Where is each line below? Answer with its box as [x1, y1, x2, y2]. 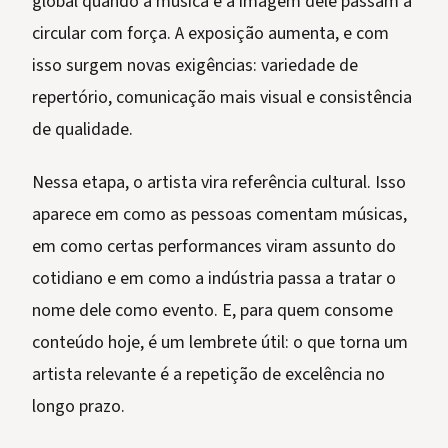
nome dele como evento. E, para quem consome [32, 298, 393, 324]
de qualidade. [32, 117, 133, 143]
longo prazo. [32, 394, 125, 420]
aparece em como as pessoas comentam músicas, [32, 202, 407, 228]
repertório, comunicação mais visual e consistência [32, 85, 412, 111]
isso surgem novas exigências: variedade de [32, 53, 358, 79]
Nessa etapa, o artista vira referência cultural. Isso [32, 170, 406, 196]
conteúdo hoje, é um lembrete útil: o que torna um [32, 330, 408, 356]
